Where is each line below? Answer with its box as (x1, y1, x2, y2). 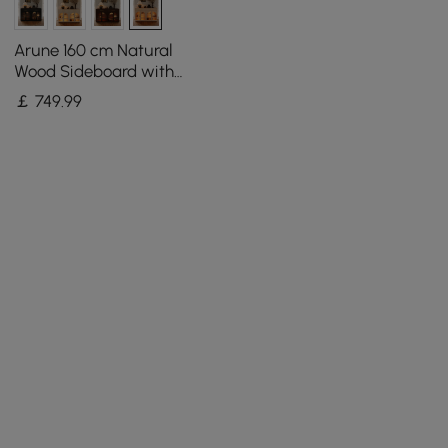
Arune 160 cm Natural (14, 39, 174, 60)
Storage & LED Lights (14, 81, 170, 102)
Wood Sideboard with (14, 60, 175, 81)
